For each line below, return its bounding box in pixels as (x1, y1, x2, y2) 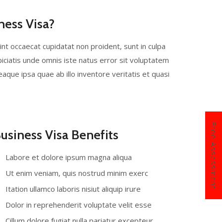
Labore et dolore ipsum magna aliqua (5, 152, 132, 162)
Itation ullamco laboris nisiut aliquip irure (5, 184, 141, 194)
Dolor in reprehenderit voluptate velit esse (5, 200, 152, 210)
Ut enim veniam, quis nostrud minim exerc (5, 168, 148, 178)
